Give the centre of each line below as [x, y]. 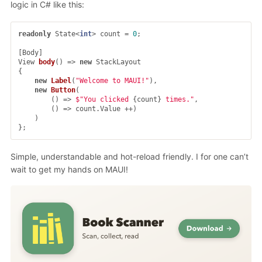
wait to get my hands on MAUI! [69, 169]
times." [178, 99]
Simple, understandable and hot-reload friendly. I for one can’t [130, 156]
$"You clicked [104, 99]
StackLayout [118, 62]
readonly [35, 34]
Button [63, 90]
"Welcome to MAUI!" [112, 80]
